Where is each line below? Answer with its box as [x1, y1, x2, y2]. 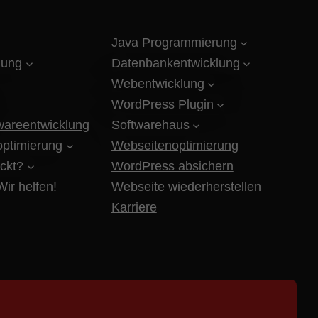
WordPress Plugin [111, 97, 214, 112]
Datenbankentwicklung [111, 56, 240, 71]
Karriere [111, 200, 157, 215]
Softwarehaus [111, 118, 190, 133]
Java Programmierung [111, 35, 237, 50]
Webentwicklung [111, 77, 204, 92]
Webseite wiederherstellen [111, 180, 261, 194]
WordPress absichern [111, 159, 234, 174]
